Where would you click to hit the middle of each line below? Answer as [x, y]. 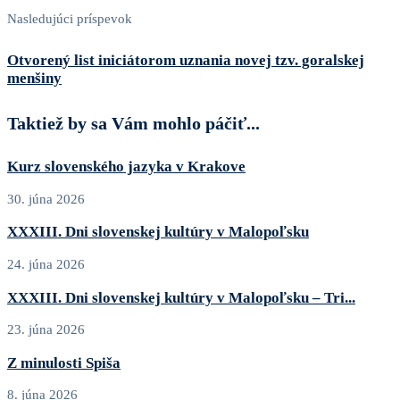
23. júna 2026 [46, 330]
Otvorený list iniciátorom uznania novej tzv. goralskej [186, 61]
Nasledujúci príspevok [70, 19]
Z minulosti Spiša [64, 362]
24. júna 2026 [46, 264]
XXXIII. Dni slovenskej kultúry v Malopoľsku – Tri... [181, 297]
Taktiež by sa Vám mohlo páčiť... [133, 123]
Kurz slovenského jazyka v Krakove [126, 167]
